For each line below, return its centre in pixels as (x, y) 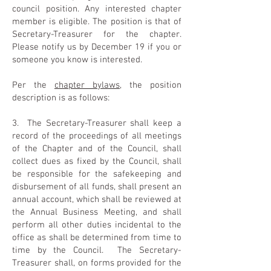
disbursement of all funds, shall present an (97, 187)
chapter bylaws (87, 85)
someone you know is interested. (77, 60)
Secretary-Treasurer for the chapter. (97, 34)
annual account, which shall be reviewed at (97, 200)
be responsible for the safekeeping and (97, 174)
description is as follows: (62, 98)
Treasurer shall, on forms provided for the (97, 263)
